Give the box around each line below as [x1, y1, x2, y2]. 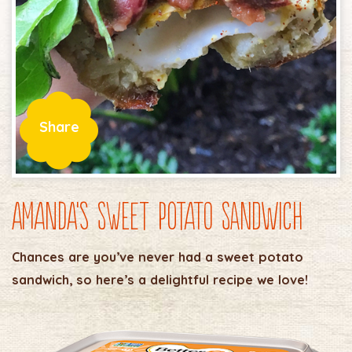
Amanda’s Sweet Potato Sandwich [12, 195, 302, 233]
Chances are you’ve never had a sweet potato [12, 249, 303, 266]
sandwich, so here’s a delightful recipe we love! [12, 272, 308, 288]
